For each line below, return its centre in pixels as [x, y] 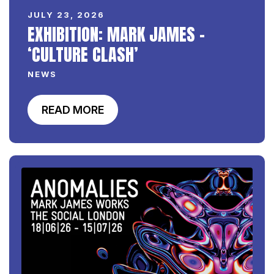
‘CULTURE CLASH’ [83, 55]
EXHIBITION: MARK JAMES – [116, 35]
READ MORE [73, 110]
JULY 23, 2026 [66, 15]
